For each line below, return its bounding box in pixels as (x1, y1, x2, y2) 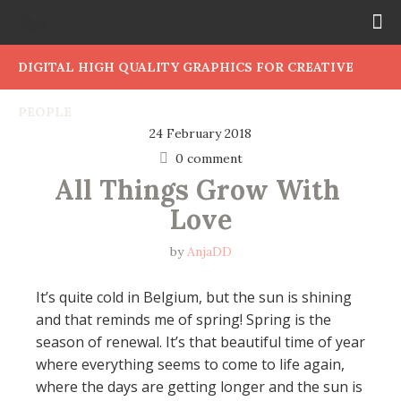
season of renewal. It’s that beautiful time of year (36, 332, 365, 352)
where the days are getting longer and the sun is (36, 377, 363, 397)
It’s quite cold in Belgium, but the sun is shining (36, 287, 352, 307)
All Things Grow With (54, 173, 340, 207)
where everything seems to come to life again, (36, 354, 345, 374)
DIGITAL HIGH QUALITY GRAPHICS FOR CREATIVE (18, 59, 354, 75)
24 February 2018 (149, 125, 252, 141)
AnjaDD (186, 243, 232, 260)
